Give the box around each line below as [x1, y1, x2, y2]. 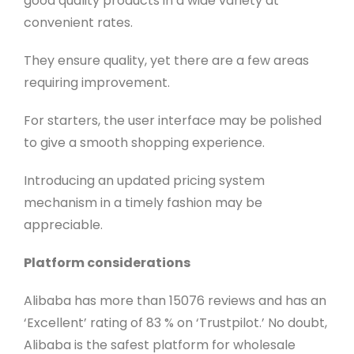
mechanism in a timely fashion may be [23, 194, 262, 213]
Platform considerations [23, 254, 190, 273]
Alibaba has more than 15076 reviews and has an [23, 292, 326, 311]
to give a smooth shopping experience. [23, 134, 265, 153]
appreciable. [23, 216, 103, 235]
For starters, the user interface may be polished [23, 111, 322, 130]
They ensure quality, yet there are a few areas [23, 51, 309, 70]
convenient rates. [23, 13, 133, 32]
